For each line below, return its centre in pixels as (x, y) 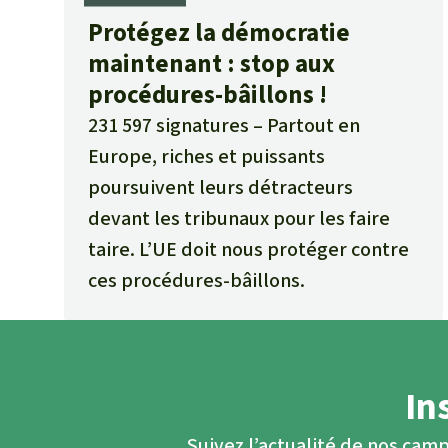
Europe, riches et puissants (206, 157)
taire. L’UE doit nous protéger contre (248, 250)
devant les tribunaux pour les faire (239, 219)
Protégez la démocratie (219, 33)
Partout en (313, 126)
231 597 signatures (168, 126)
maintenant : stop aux (211, 64)
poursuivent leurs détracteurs (220, 188)
